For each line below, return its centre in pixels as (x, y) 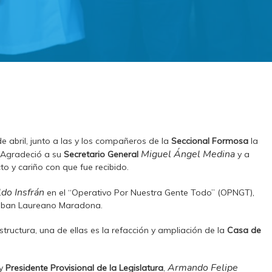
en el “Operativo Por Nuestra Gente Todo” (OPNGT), (151, 192)
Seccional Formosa (210, 141)
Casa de (244, 230)
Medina (219, 154)
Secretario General (101, 154)
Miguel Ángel (171, 154)
